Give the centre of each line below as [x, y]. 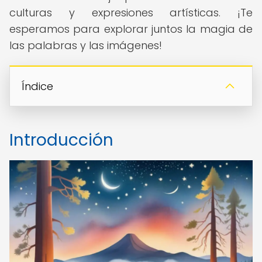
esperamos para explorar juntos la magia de [131, 29]
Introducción [61, 140]
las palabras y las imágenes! [86, 45]
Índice [37, 86]
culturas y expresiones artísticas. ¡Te [131, 13]
